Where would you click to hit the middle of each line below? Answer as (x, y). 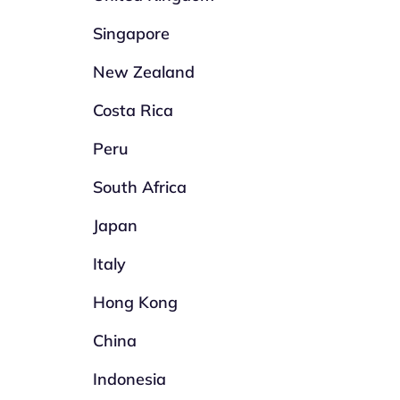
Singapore (132, 33)
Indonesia (130, 379)
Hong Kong (136, 302)
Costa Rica (133, 110)
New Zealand (144, 72)
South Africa (140, 187)
